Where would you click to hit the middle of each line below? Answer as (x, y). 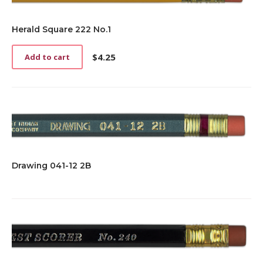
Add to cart (47, 57)
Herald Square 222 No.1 (61, 29)
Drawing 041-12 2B (51, 165)
